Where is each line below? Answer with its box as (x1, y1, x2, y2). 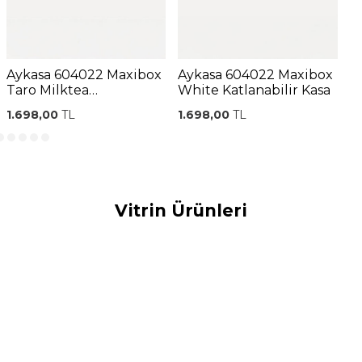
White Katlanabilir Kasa (178, 82, 331, 98)
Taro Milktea (6, 82, 89, 98)
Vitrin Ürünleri (115, 200, 247, 221)
